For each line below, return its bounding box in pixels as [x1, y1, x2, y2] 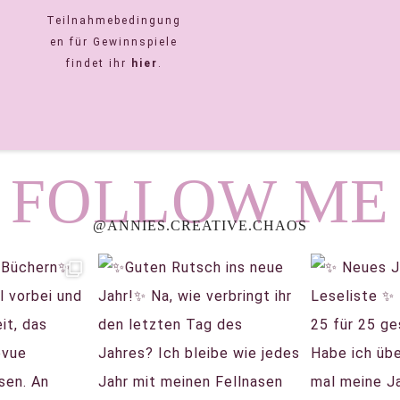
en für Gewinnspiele [50, 35, 179, 48]
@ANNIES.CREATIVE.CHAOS [93, 217, 307, 233]
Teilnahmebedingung [46, 13, 182, 27]
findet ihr [65, 56, 131, 70]
